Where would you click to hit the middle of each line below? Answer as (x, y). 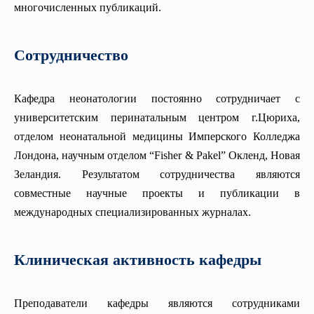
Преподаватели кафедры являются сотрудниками (157, 303)
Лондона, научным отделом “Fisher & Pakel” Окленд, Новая (157, 156)
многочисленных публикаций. (88, 8)
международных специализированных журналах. (132, 212)
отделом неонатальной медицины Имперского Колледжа (157, 137)
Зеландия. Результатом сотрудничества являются (157, 175)
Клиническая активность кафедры (138, 260)
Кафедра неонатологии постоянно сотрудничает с (157, 99)
